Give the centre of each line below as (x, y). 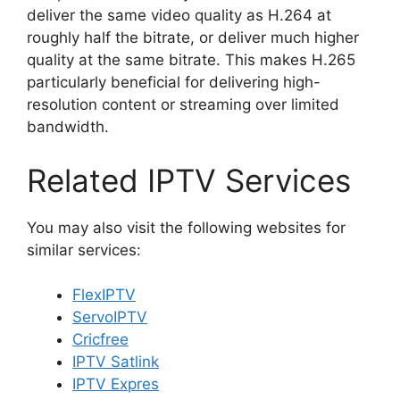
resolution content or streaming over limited (183, 104)
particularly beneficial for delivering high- (174, 82)
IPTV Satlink (116, 362)
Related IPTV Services (189, 180)
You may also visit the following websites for (186, 227)
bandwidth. (68, 127)
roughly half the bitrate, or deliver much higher (193, 37)
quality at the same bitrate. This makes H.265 (191, 60)
